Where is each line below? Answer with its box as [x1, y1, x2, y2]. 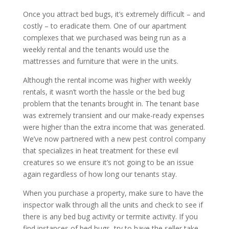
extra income [93, 122, 137, 132]
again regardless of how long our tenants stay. [22, 169, 177, 179]
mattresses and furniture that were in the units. [22, 56, 178, 66]
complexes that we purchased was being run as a [22, 32, 186, 42]
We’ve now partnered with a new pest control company [22, 133, 205, 144]
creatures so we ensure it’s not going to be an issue [22, 157, 194, 167]
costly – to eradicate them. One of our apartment [22, 20, 187, 31]
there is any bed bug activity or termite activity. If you [22, 211, 198, 221]
